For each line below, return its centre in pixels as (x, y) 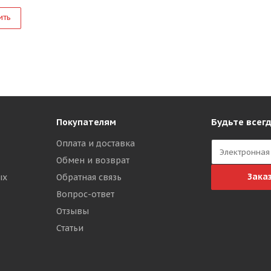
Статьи (70, 228)
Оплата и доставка (96, 143)
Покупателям (86, 122)
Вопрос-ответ (85, 194)
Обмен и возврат (93, 160)
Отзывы (73, 211)
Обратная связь (89, 177)
